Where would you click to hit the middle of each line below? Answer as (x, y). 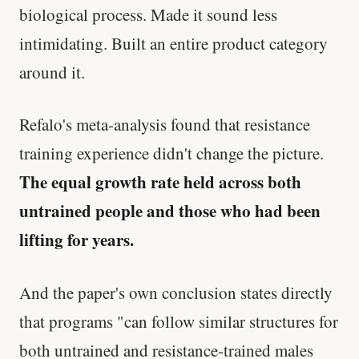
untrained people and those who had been (170, 211)
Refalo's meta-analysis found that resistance (165, 125)
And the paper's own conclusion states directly (176, 292)
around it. (52, 72)
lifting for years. (77, 240)
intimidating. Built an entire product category (173, 43)
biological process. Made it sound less (148, 14)
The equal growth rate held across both (160, 182)
